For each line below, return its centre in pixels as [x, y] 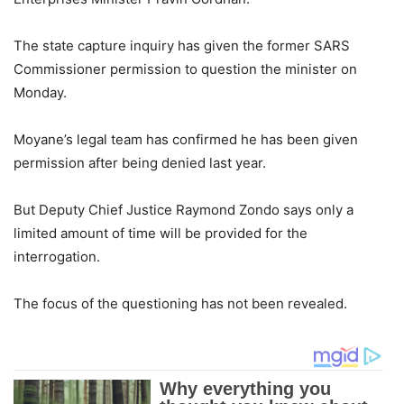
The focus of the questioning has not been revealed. [180, 304]
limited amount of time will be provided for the [161, 234]
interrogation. [57, 257]
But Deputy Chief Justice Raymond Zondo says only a [184, 210]
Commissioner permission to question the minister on [185, 69]
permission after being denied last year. [140, 163]
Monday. [40, 93]
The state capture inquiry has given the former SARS [182, 46]
